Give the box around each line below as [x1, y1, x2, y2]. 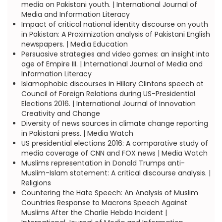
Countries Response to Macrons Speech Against [21, 198, 187, 208]
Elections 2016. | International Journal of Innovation [21, 99, 196, 109]
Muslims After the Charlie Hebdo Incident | [21, 208, 167, 218]
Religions [21, 178, 51, 188]
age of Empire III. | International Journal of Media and [21, 59, 203, 69]
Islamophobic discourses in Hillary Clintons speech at [21, 79, 204, 89]
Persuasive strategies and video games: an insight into [21, 49, 210, 59]
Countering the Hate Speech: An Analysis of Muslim [21, 188, 198, 198]
